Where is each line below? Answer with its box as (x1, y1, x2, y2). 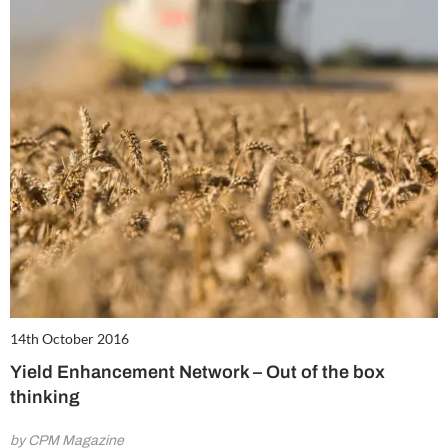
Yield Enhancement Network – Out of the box (10, 362, 385, 383)
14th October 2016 (10, 330, 129, 348)
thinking (10, 387, 80, 408)
